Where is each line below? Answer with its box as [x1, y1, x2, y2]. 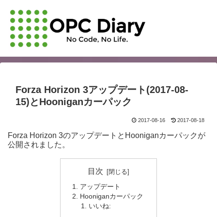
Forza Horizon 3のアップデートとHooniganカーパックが [8, 131, 205, 140]
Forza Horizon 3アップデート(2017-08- [15, 84, 188, 95]
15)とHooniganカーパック [15, 96, 132, 108]
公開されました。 [8, 140, 70, 149]
